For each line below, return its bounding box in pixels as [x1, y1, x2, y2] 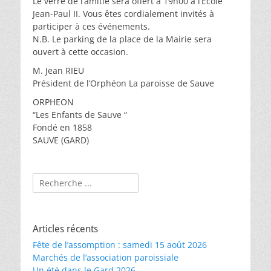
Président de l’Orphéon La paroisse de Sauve [33, 77, 214, 89]
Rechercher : [32, 173, 83, 184]
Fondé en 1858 [33, 122, 92, 133]
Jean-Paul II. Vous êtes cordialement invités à [33, 8, 214, 19]
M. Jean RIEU [33, 65, 84, 76]
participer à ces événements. [33, 21, 150, 32]
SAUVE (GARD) [33, 134, 89, 146]
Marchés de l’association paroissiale [33, 252, 178, 263]
